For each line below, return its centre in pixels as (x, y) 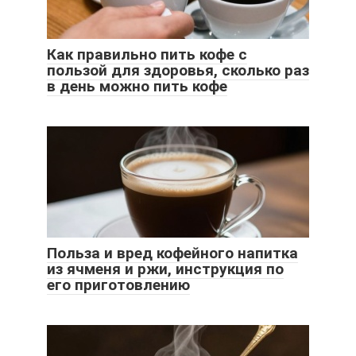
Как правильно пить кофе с (147, 54)
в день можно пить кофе (137, 86)
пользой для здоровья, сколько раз (178, 70)
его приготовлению (118, 284)
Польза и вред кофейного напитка (172, 253)
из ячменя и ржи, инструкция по (165, 269)
